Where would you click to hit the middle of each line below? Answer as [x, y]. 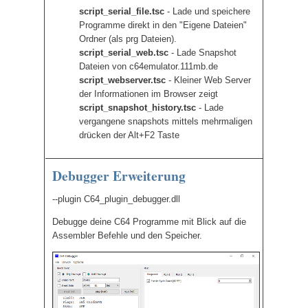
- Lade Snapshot [202, 53]
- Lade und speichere [207, 11]
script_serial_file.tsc [122, 11]
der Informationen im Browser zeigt [148, 94]
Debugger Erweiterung [119, 176]
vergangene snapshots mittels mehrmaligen [166, 121]
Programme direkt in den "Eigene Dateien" [163, 25]
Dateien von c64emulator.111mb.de [148, 66]
